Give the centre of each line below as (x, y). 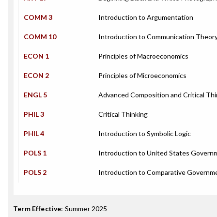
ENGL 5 (35, 95)
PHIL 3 (34, 114)
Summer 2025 (86, 209)
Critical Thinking (123, 114)
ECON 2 (36, 75)
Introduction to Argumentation (146, 17)
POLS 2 (35, 172)
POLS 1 (35, 153)
